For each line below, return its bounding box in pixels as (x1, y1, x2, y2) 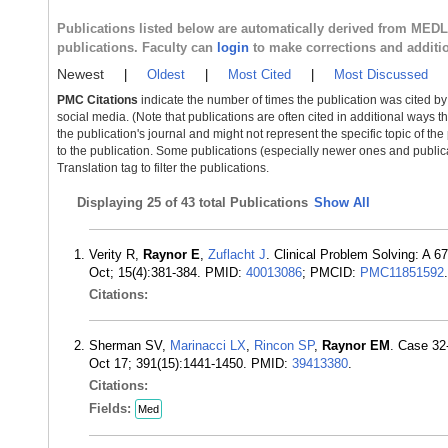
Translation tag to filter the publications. (57, 161, 269, 175)
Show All (314, 195, 370, 210)
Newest (57, 66, 104, 82)
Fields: (89, 401, 135, 416)
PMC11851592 (360, 265, 444, 280)
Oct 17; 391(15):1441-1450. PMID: (89, 356, 292, 371)
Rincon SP (254, 338, 314, 353)
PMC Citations (57, 93, 138, 107)
